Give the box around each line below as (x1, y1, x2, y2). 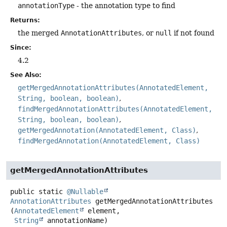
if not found (172, 29, 214, 37)
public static (10, 187, 63, 196)
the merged (18, 29, 61, 37)
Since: (10, 44, 31, 52)
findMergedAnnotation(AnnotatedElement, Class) (18, 137, 200, 145)
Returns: (10, 17, 40, 24)
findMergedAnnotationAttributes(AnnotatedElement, (18, 105, 212, 113)
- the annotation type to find (74, 2, 175, 10)
